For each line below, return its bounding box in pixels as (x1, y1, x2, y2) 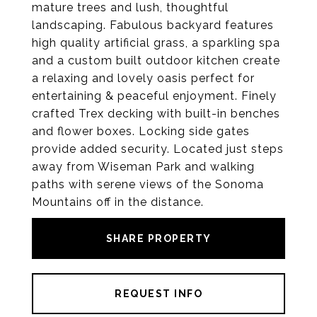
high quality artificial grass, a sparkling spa (32, 36, 280, 50)
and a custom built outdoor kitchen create (32, 54, 280, 67)
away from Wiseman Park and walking (32, 160, 255, 173)
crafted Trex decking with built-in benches (32, 107, 280, 120)
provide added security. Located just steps (32, 142, 284, 156)
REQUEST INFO (115, 288, 202, 299)
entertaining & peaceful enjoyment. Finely (32, 89, 277, 103)
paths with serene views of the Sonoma (32, 178, 264, 191)
